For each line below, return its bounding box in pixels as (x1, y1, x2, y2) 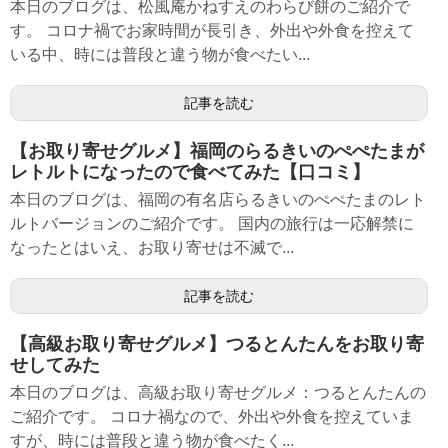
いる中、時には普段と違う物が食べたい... (10, 46, 310, 63)
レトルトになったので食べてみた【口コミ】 (10, 162, 370, 182)
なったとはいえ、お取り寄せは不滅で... (10, 239, 294, 256)
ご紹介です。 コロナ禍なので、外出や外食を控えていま (10, 408, 414, 425)
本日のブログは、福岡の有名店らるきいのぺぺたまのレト (10, 191, 426, 208)
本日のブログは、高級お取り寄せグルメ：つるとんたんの (10, 384, 426, 401)
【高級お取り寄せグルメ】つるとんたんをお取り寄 (10, 334, 424, 354)
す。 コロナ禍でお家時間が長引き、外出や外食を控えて (10, 22, 414, 39)
